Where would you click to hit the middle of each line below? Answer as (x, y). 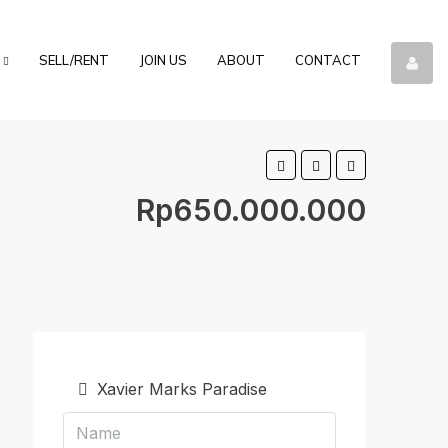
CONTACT (328, 60)
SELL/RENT (74, 60)
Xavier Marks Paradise (179, 389)
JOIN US (163, 60)
